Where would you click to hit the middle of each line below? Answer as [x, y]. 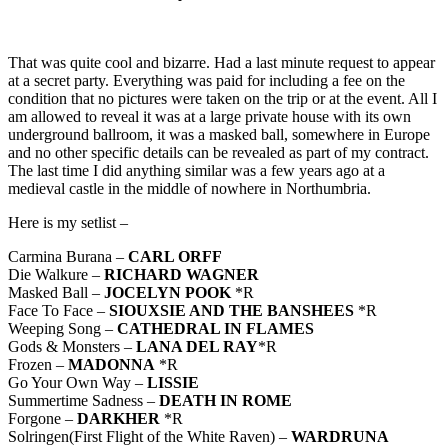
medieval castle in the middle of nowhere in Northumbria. [189, 189]
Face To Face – [58, 311]
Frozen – [38, 365]
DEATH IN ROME [225, 401]
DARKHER [118, 419]
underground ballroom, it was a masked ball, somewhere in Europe [219, 135]
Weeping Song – [62, 329]
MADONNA [111, 365]
